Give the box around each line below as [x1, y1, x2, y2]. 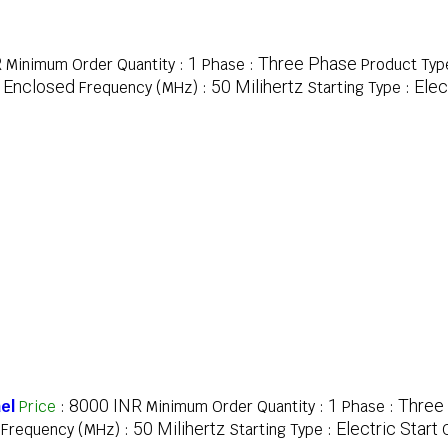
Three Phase [258, 53, 357, 75]
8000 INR [69, 395, 142, 417]
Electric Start [336, 418, 438, 440]
